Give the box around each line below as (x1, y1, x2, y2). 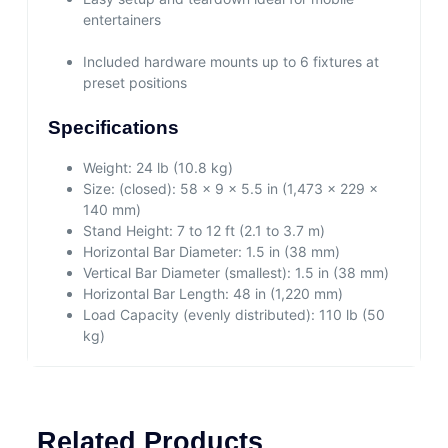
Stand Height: (82, 222, 173, 240)
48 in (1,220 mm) (228, 285, 343, 303)
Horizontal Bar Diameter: (82, 243, 242, 261)
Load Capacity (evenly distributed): (82, 306, 315, 324)
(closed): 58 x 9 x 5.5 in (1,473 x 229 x (114, 180, 378, 198)
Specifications (47, 116, 179, 138)
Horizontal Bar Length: (82, 285, 229, 303)
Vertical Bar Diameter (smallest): (82, 264, 291, 282)
